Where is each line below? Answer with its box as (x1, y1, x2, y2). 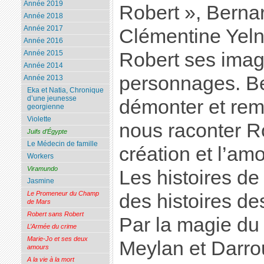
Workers (27, 152, 54, 161)
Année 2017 (23, 24, 63, 33)
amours (27, 243, 49, 251)
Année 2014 (23, 61, 63, 70)
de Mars (27, 198, 51, 206)
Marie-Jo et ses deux (27, 235, 88, 243)
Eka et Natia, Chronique (27, 86, 104, 95)
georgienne (27, 103, 64, 111)
